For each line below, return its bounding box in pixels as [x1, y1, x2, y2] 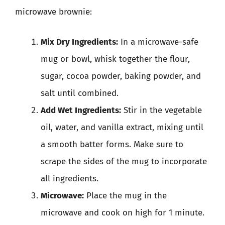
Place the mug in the [84, 190, 167, 201]
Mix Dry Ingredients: [41, 36, 118, 47]
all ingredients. [41, 173, 98, 184]
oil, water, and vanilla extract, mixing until [41, 122, 203, 133]
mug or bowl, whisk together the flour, [41, 53, 190, 64]
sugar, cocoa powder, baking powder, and [41, 70, 201, 81]
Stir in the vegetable [121, 104, 202, 116]
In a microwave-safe [118, 36, 198, 47]
